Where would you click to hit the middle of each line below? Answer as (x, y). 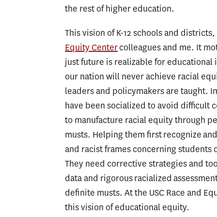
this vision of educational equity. (127, 207)
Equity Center (92, 47)
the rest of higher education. (120, 8)
